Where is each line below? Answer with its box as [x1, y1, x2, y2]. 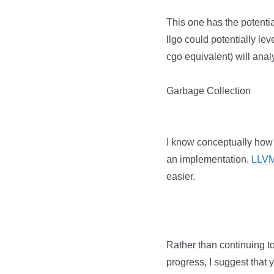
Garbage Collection [166, 86, 251, 96]
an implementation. [166, 154, 251, 165]
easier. [166, 171, 195, 182]
